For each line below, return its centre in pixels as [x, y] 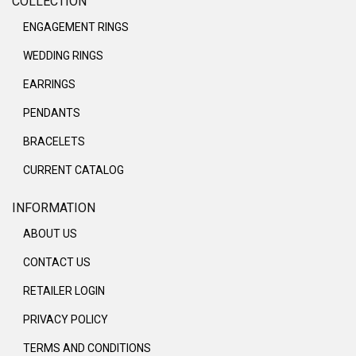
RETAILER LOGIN [64, 291]
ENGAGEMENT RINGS [76, 27]
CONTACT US [57, 263]
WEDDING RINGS [63, 56]
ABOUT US [50, 234]
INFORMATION [54, 208]
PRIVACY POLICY [66, 320]
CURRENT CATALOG [74, 170]
